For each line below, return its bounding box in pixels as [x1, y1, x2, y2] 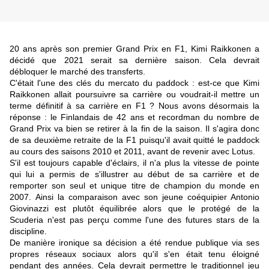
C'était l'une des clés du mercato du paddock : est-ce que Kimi [10, 78, 259, 88]
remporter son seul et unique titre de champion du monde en [10, 181, 259, 191]
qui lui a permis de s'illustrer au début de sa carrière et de [10, 169, 259, 180]
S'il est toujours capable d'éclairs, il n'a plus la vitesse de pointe [10, 158, 259, 168]
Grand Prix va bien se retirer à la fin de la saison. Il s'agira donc [10, 124, 259, 134]
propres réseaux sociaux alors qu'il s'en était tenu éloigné [10, 249, 259, 259]
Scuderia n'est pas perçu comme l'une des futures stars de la [10, 215, 259, 225]
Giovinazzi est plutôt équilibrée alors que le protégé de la [10, 204, 259, 214]
